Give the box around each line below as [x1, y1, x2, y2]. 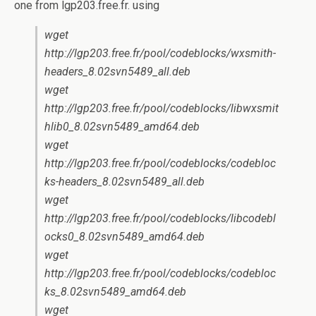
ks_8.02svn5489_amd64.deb [44, 285, 186, 298]
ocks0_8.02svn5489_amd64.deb [44, 230, 205, 243]
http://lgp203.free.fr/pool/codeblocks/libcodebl [44, 212, 276, 225]
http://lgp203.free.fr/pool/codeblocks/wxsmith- [44, 47, 276, 60]
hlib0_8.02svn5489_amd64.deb [44, 120, 200, 133]
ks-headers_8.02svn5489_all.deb [44, 175, 205, 188]
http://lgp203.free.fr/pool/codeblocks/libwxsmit [44, 102, 279, 115]
